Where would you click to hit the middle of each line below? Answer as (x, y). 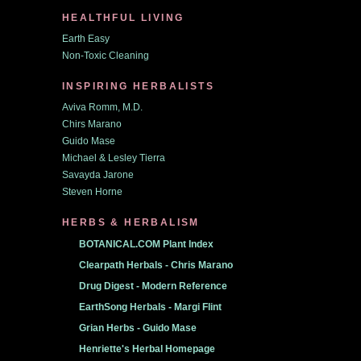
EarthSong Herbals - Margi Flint (150, 307)
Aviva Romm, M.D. (102, 107)
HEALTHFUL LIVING (123, 18)
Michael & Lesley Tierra (114, 158)
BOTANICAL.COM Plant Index (146, 244)
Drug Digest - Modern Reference (153, 286)
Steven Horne (92, 192)
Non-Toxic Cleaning (106, 56)
